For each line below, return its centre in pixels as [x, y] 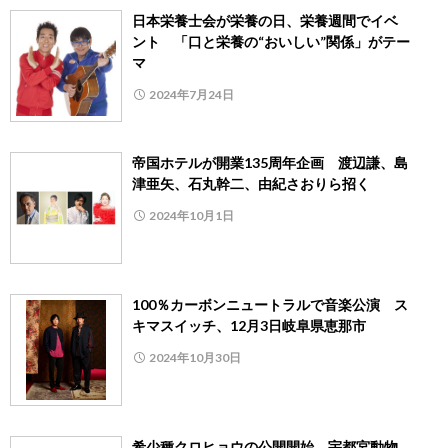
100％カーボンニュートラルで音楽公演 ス [270, 305]
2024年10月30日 [195, 358]
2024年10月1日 [191, 216]
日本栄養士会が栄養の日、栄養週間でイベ [265, 21]
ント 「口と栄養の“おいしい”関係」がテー [271, 42]
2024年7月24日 [191, 95]
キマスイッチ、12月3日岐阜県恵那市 [249, 326]
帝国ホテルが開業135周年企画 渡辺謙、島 [270, 163]
